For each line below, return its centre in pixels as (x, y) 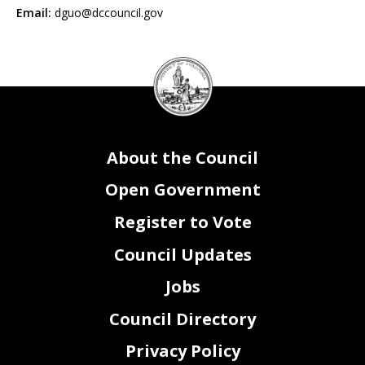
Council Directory (182, 319)
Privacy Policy (182, 351)
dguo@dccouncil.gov (109, 13)
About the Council (182, 157)
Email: (35, 13)
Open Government (182, 190)
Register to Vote (182, 222)
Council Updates (182, 254)
